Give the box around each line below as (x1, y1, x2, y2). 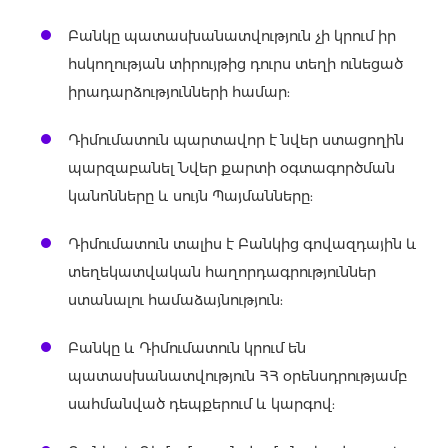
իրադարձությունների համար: (68, 83, 290, 102)
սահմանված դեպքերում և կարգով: (68, 395, 335, 414)
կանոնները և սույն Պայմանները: (68, 187, 313, 206)
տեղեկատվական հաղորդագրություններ (68, 263, 376, 282)
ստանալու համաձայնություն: (68, 291, 283, 310)
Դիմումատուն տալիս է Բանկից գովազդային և (68, 235, 417, 254)
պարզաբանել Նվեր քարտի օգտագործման (68, 159, 395, 178)
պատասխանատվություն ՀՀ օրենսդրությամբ (68, 367, 407, 386)
